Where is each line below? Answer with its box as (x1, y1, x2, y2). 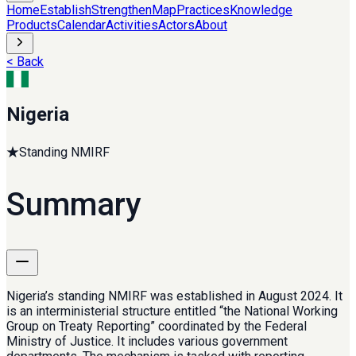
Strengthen (91, 2, 152, 17)
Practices (176, 2, 230, 17)
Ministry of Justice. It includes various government (6, 334, 288, 350)
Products (6, 17, 57, 33)
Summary (6, 186, 141, 223)
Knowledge (230, 2, 292, 17)
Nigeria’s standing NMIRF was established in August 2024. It (6, 288, 342, 304)
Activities (106, 17, 158, 33)
